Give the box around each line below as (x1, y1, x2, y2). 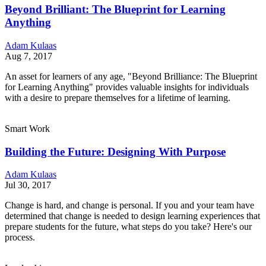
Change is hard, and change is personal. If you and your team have (5, 200, 254, 211)
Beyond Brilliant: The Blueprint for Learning (5, 3, 226, 16)
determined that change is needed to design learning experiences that (5, 211, 260, 221)
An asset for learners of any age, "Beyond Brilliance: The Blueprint (5, 71, 257, 82)
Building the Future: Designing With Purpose (5, 145, 226, 158)
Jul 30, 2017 (5, 180, 51, 191)
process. (5, 232, 35, 243)
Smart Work (5, 123, 50, 134)
